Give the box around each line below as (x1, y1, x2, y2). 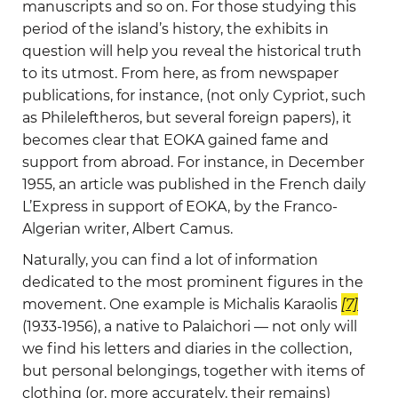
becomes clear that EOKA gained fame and (22, 131, 329, 149)
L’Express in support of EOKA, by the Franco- (22, 198, 338, 216)
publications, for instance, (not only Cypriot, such (22, 87, 366, 105)
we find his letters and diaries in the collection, (22, 340, 352, 358)
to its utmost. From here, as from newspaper (22, 65, 338, 83)
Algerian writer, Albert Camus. (22, 220, 233, 238)
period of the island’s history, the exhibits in (22, 20, 329, 38)
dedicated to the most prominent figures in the (22, 274, 363, 291)
